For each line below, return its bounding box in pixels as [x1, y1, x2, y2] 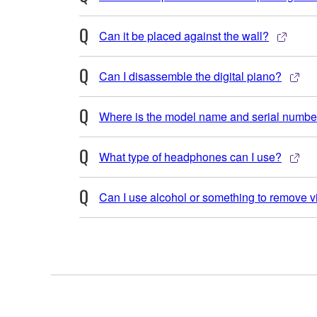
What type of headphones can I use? [99, 149, 282, 166]
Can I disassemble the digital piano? [99, 68, 282, 85]
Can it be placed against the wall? [99, 28, 269, 45]
